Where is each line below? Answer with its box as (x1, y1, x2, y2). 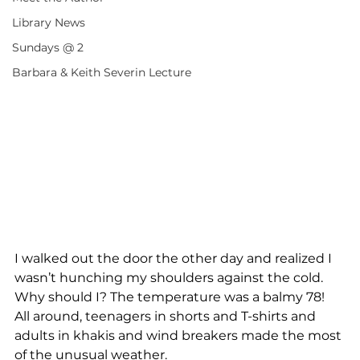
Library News (12, 15, 85, 31)
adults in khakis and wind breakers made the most (14, 327, 345, 343)
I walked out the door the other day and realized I (14, 250, 335, 266)
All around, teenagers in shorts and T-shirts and (14, 308, 319, 324)
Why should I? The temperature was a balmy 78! (14, 288, 331, 305)
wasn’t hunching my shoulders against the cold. (14, 269, 329, 285)
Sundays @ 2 (12, 40, 84, 55)
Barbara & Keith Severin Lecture (12, 65, 191, 80)
